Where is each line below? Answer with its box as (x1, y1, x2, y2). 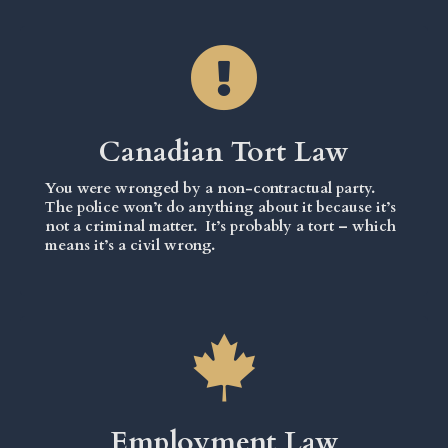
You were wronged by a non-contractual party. (45, 177, 375, 198)
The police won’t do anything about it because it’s (45, 196, 396, 217)
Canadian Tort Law (99, 132, 349, 171)
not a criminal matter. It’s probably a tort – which (45, 215, 396, 236)
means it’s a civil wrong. (45, 234, 219, 255)
